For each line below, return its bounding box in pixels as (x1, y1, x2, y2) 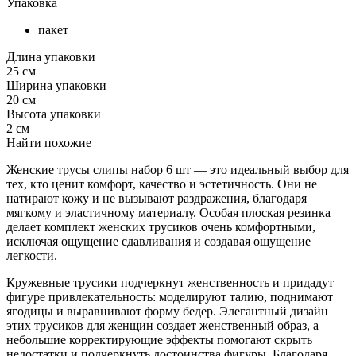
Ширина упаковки (6, 79, 106, 93)
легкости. (6, 249, 57, 263)
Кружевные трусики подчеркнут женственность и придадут (6, 276, 334, 290)
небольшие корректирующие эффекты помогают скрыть (6, 333, 312, 347)
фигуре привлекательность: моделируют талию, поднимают (6, 290, 333, 304)
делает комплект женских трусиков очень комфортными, (6, 220, 315, 234)
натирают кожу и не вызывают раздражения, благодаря (6, 192, 307, 206)
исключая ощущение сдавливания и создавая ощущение (6, 234, 311, 249)
